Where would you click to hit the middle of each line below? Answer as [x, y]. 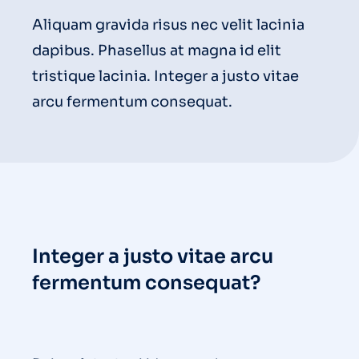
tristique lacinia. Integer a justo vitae [165, 77]
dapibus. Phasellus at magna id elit [157, 51]
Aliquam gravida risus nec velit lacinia [168, 25]
